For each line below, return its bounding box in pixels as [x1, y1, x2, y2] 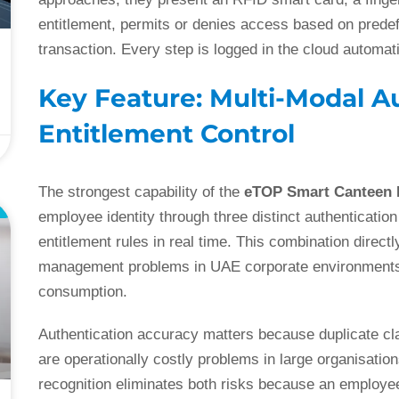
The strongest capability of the [38, 183, 245, 201]
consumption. [38, 283, 128, 301]
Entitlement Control [38, 118, 296, 150]
